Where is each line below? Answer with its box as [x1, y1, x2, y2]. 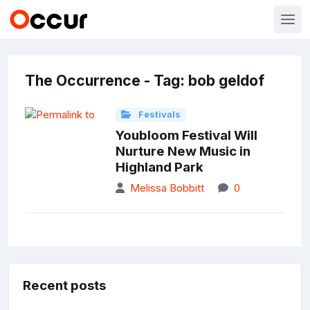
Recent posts [23, 277, 106, 294]
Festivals [136, 109, 181, 120]
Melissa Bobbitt [129, 181, 204, 195]
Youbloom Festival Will [115, 127, 257, 144]
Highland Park [115, 159, 203, 176]
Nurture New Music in [115, 143, 250, 160]
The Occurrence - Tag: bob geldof [25, 72, 264, 89]
